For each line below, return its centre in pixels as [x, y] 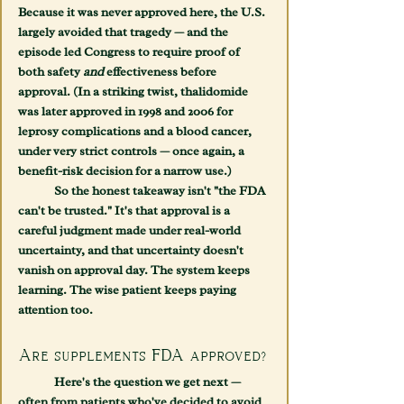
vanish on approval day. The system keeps [135, 271]
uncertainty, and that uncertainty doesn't [132, 251]
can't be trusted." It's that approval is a [125, 211]
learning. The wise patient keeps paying [129, 290]
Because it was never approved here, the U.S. [143, 13]
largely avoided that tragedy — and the [124, 32]
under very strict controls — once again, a [133, 151]
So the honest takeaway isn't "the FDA [36, 191]
